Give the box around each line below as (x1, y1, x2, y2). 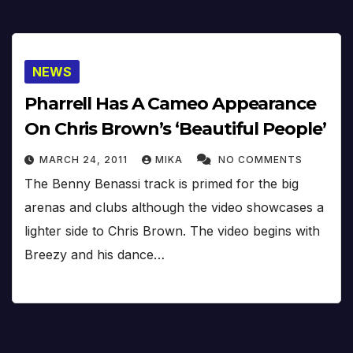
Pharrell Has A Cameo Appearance (24, 93, 316, 115)
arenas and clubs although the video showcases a (24, 199, 324, 216)
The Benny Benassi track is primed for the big (24, 176, 299, 192)
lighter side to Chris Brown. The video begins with (24, 223, 320, 240)
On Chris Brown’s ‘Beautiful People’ (24, 118, 326, 140)
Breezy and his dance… (24, 247, 165, 263)
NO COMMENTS (218, 154, 303, 166)
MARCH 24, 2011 (39, 154, 131, 166)
